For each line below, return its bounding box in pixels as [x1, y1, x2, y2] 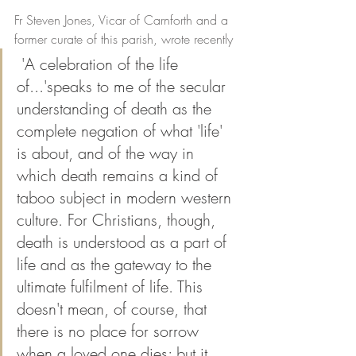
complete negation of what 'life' [17, 120, 227, 142]
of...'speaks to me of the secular [17, 75, 230, 98]
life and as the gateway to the [17, 253, 216, 276]
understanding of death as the [17, 98, 216, 120]
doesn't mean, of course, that [17, 298, 211, 320]
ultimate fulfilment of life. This [17, 276, 207, 298]
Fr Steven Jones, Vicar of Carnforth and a [14, 11, 232, 29]
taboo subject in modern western [17, 187, 236, 209]
